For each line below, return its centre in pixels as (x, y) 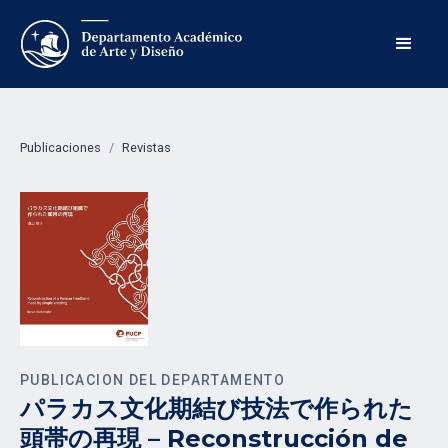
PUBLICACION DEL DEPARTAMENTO (153, 379)
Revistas (146, 147)
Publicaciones (60, 147)
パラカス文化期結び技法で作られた (216, 408)
